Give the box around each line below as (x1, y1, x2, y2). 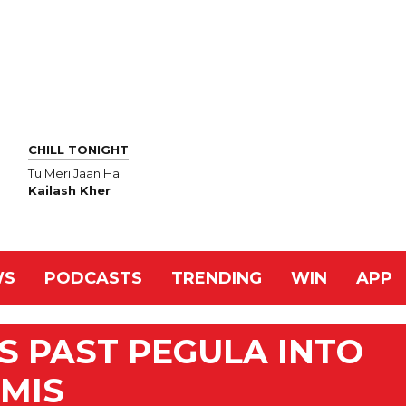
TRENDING (171, 268, 262, 288)
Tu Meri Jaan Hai (28, 166, 122, 181)
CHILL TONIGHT (28, 141, 129, 157)
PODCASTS (44, 268, 142, 288)
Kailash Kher (28, 183, 111, 198)
